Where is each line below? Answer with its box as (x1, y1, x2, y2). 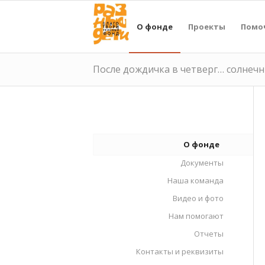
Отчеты (194, 228, 224, 239)
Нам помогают (169, 211, 224, 221)
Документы (180, 157, 224, 168)
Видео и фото (173, 193, 224, 203)
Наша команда (167, 175, 224, 186)
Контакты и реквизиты (136, 246, 224, 257)
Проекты (188, 21, 225, 32)
